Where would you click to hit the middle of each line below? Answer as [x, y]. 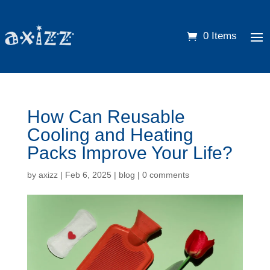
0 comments [165, 174]
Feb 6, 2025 [88, 174]
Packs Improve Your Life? [130, 152]
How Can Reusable [106, 116]
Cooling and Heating [110, 134]
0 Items [220, 36]
